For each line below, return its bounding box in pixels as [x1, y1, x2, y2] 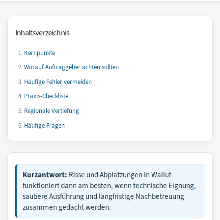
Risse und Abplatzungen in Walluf [67, 169, 171, 180]
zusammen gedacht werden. [23, 202, 111, 212]
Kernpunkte [24, 48, 55, 57]
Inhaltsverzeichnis [15, 27, 70, 38]
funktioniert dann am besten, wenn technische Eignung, [23, 180, 196, 191]
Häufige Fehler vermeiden [24, 77, 92, 86]
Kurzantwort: [23, 169, 68, 180]
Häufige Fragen [24, 121, 65, 130]
